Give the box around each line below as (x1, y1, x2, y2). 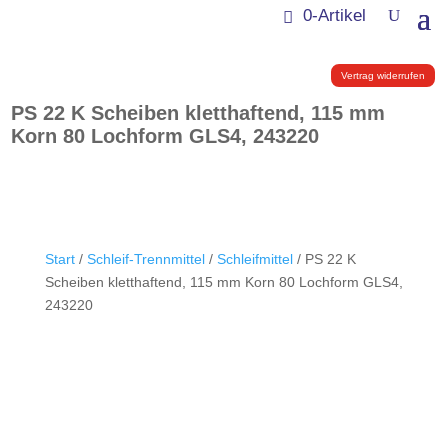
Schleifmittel (216, 251, 293, 268)
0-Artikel (302, 6, 366, 25)
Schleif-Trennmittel (86, 251, 205, 268)
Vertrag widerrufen (340, 70, 425, 81)
